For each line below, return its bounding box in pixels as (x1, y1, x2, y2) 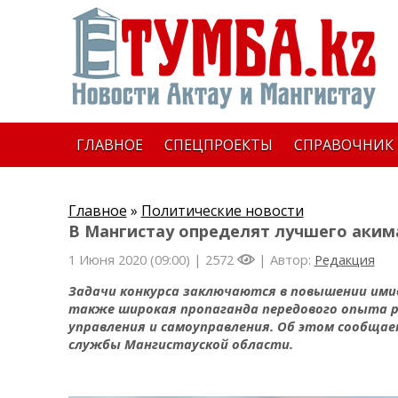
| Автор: (254, 251, 314, 268)
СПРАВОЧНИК (293, 135, 394, 155)
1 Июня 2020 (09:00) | (68, 251, 205, 268)
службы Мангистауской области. (68, 334, 293, 353)
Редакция (314, 251, 375, 268)
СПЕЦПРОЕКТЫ (163, 135, 273, 155)
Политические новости (140, 201, 304, 220)
